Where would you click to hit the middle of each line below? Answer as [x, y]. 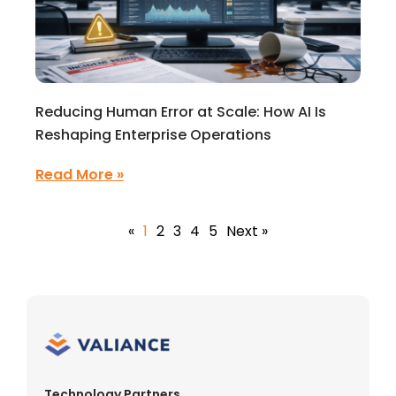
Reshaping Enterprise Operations [153, 135]
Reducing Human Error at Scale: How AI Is [181, 112]
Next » [247, 231]
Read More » [80, 175]
